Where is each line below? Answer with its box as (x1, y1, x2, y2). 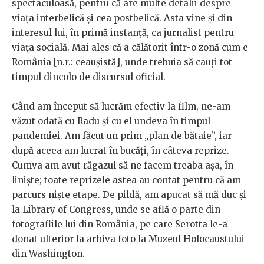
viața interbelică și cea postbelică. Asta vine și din (12, 12, 232, 24)
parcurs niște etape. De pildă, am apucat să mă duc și (12, 189, 246, 201)
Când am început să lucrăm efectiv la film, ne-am (12, 101, 230, 113)
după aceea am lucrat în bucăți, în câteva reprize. (12, 145, 229, 157)
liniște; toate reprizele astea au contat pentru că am (12, 174, 241, 186)
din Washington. (12, 248, 85, 260)
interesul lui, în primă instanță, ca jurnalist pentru (12, 27, 234, 39)
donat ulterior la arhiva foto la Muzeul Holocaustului (12, 233, 245, 245)
